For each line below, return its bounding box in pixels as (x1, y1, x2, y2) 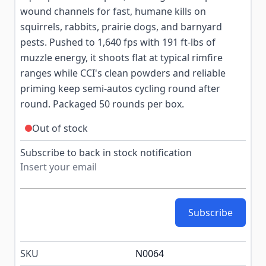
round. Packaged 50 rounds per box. (20, 97, 184, 110)
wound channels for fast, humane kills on (20, 5, 206, 18)
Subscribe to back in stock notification (20, 146, 192, 159)
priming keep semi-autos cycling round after (20, 82, 220, 95)
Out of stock (32, 122, 88, 135)
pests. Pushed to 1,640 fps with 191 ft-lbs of (20, 36, 216, 49)
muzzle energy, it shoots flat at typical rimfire (20, 51, 223, 64)
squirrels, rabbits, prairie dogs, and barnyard (20, 20, 222, 33)
